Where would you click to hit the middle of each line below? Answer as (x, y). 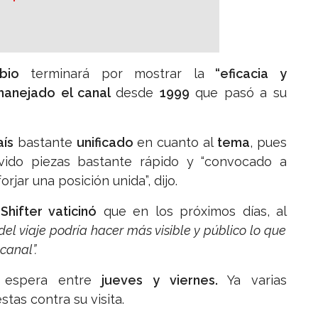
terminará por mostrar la (111, 74)
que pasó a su (241, 93)
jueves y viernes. (160, 280)
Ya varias (252, 280)
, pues (268, 143)
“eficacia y (246, 74)
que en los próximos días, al (192, 212)
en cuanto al (177, 143)
